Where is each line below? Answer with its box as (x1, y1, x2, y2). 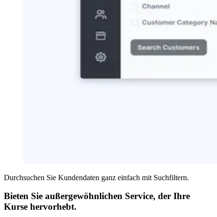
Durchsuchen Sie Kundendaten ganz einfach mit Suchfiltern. (4, 173, 189, 182)
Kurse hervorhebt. (4, 201, 77, 212)
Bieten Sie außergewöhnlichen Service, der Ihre (4, 191, 190, 201)
